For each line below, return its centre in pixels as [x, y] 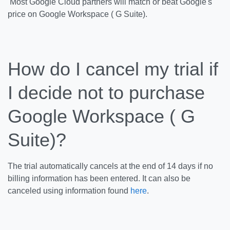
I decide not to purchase [106, 93]
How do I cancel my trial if [113, 69]
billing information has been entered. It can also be [99, 178]
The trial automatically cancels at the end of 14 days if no [110, 166]
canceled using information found [69, 191]
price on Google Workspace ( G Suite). [81, 14]
